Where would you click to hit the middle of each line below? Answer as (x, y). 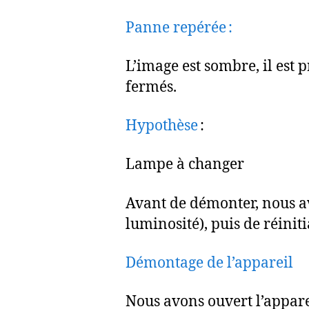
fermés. (151, 87)
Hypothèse (162, 126)
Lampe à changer (185, 165)
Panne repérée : (179, 28)
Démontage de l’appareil (209, 263)
